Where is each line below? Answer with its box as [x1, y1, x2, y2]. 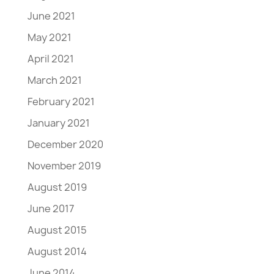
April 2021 [27, 51, 74, 65]
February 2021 [27, 94, 95, 108]
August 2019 [27, 180, 87, 194]
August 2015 [27, 223, 87, 237]
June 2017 [27, 201, 74, 215]
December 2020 [27, 137, 103, 151]
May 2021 [27, 30, 72, 44]
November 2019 [27, 158, 101, 172]
